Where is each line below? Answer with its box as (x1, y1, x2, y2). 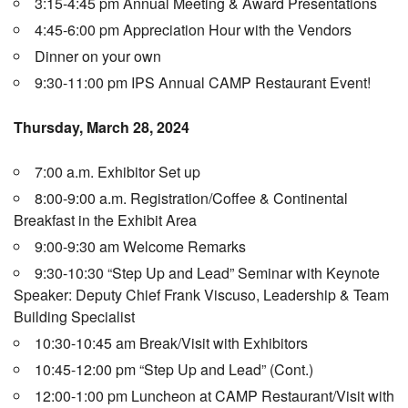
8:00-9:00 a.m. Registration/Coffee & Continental (35, 188, 348, 209)
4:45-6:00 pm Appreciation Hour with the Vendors (35, 19, 352, 41)
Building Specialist (14, 306, 135, 328)
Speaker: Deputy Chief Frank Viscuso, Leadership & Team (14, 284, 389, 306)
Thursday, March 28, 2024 (14, 117, 189, 138)
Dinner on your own (35, 46, 161, 67)
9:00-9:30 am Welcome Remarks (35, 236, 246, 258)
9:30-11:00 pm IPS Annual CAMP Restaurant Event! (35, 72, 371, 94)
